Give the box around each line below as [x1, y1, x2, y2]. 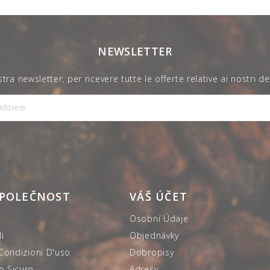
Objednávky [130, 229, 179, 241]
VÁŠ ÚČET [130, 189, 188, 204]
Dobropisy [130, 246, 174, 258]
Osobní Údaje [130, 212, 189, 224]
